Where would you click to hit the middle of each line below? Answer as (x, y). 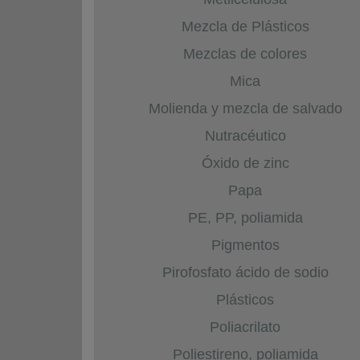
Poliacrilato (245, 327)
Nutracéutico (245, 135)
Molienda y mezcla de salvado (245, 108)
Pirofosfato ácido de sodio (245, 272)
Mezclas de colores (245, 53)
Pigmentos (245, 245)
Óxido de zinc (245, 163)
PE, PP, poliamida (245, 217)
